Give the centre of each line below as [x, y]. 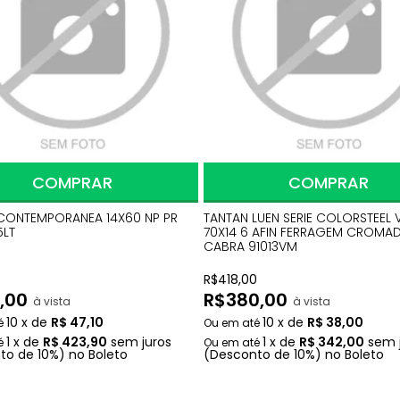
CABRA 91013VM [250, 247]
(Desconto [237, 355]
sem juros [141, 342]
